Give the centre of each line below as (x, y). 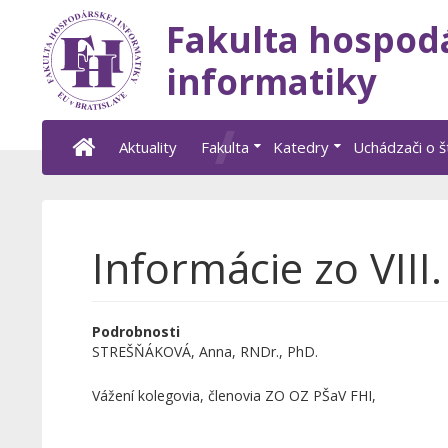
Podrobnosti (135, 331)
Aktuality (147, 147)
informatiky (271, 81)
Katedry (300, 147)
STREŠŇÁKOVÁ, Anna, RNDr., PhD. (204, 351)
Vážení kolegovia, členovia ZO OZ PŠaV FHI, (233, 395)
